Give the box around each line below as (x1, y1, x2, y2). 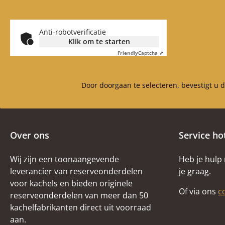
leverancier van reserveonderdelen (10, 165, 143, 177)
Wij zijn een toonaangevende (10, 153, 119, 165)
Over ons (10, 129, 49, 141)
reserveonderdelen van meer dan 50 (10, 189, 148, 201)
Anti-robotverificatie (39, 27, 106, 37)
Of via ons (179, 185, 218, 197)
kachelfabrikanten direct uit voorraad (10, 201, 151, 213)
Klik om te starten (68, 36, 130, 46)
